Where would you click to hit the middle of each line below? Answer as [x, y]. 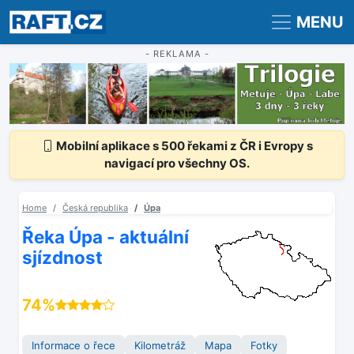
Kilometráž [160, 346]
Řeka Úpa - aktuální [105, 237]
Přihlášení [123, 13]
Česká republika [95, 208]
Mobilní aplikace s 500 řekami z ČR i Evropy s [183, 146]
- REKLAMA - [177, 54]
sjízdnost [62, 258]
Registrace [47, 13]
